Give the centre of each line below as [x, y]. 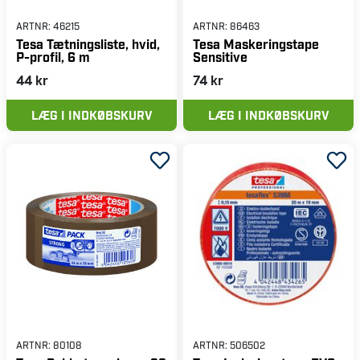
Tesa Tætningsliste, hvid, [88, 43]
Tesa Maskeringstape [256, 43]
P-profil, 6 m [53, 56]
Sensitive [220, 56]
